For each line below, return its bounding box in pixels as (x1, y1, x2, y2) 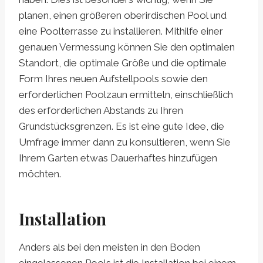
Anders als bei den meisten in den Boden (19, 241, 200, 254)
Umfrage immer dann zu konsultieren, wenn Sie (19, 136, 231, 149)
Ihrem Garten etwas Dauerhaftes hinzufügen (19, 152, 217, 164)
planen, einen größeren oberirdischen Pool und (19, 9, 227, 22)
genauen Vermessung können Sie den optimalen (19, 41, 235, 53)
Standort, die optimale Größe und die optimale (19, 57, 227, 69)
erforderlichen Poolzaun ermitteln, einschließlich (19, 89, 233, 101)
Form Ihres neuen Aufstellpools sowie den (19, 73, 208, 85)
